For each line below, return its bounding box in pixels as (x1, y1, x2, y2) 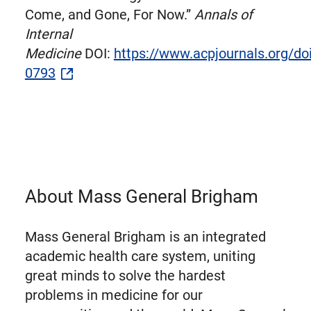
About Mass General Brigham (24, 185, 258, 207)
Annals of (194, 6, 253, 23)
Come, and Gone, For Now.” (24, 6, 194, 23)
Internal (24, 25, 72, 42)
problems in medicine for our (24, 286, 203, 303)
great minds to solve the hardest (24, 267, 226, 284)
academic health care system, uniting (24, 247, 255, 264)
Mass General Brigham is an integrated (24, 228, 266, 245)
